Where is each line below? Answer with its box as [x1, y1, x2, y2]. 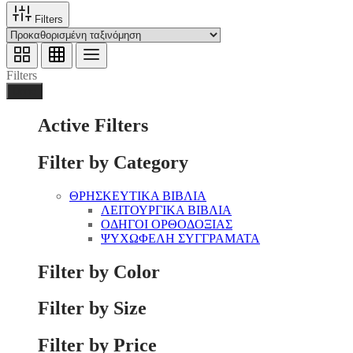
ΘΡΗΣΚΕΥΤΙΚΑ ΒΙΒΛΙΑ [69, 188, 206, 203]
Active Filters [38, 114, 148, 136]
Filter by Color [38, 261, 160, 282]
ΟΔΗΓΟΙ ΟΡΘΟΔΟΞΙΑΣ [101, 217, 232, 231]
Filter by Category [38, 151, 188, 173]
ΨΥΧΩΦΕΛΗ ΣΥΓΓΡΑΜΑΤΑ [101, 231, 260, 245]
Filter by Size [38, 298, 147, 319]
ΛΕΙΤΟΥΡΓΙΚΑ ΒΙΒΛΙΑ [101, 203, 232, 217]
